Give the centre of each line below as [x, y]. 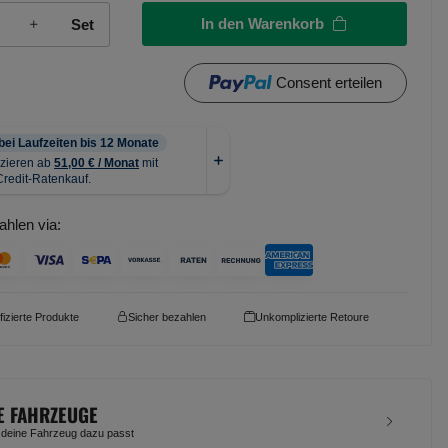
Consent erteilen [329, 82]
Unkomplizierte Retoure [312, 316]
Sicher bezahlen [167, 316]
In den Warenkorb [263, 23]
